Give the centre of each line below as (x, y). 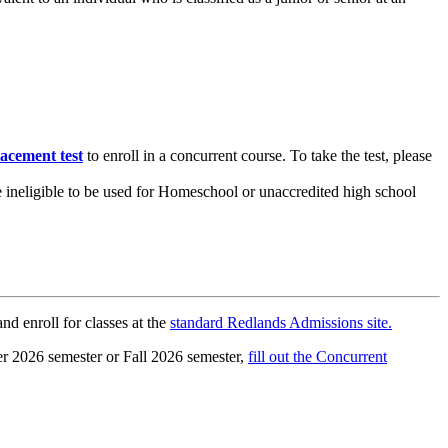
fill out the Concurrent (317, 357)
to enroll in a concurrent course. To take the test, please (257, 155)
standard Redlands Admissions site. (281, 323)
